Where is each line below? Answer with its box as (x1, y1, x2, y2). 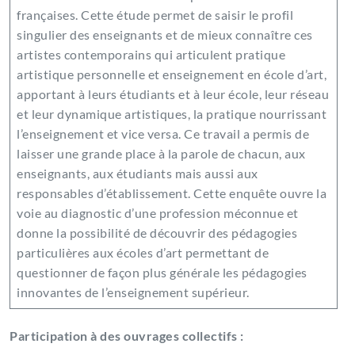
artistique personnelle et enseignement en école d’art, (17, 67, 326, 82)
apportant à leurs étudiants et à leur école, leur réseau (17, 86, 329, 102)
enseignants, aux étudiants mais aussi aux (17, 166, 258, 181)
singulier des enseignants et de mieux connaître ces (17, 27, 313, 43)
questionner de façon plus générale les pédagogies (17, 265, 307, 281)
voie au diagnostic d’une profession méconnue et (17, 205, 299, 221)
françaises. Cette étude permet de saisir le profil (17, 7, 293, 23)
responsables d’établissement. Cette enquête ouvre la (17, 185, 326, 201)
